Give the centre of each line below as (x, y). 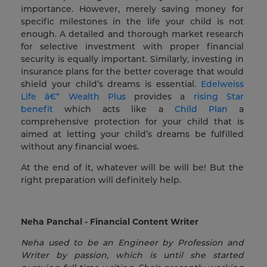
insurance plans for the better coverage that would (132, 72)
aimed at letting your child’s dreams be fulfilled (132, 134)
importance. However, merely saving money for (132, 9)
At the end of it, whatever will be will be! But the (132, 168)
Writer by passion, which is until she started (132, 255)
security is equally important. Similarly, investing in (132, 59)
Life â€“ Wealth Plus (73, 97)
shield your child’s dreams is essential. (111, 84)
